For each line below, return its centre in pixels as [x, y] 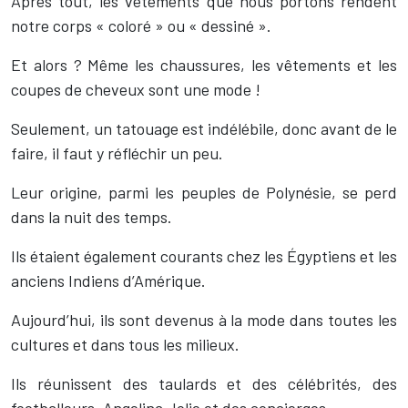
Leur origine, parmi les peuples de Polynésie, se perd [204, 192]
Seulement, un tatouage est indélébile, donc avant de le [204, 128]
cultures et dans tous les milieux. [125, 344]
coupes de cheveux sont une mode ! [136, 89]
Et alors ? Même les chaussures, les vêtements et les [204, 65]
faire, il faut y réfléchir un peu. [117, 153]
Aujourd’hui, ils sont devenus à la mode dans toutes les [204, 320]
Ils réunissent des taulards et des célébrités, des [204, 383]
